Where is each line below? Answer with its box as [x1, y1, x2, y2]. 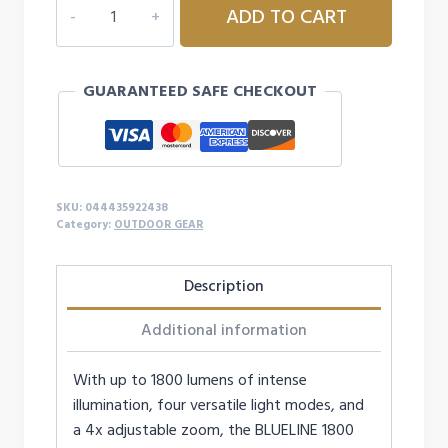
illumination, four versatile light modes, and [73, 394, 364, 416]
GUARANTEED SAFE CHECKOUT [83, 80, 317, 102]
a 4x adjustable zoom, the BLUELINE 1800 [73, 419, 354, 441]
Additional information [141, 319, 307, 341]
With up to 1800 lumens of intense [73, 369, 307, 391]
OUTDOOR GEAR [114, 217, 203, 232]
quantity [56, 163, 114, 185]
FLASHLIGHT [56, 138, 139, 160]
